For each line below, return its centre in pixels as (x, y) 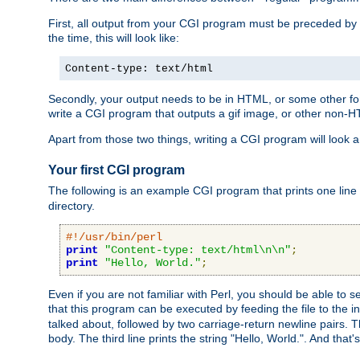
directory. (72, 205)
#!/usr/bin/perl (114, 237)
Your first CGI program (117, 170)
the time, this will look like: (114, 38)
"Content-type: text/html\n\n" (198, 250)
